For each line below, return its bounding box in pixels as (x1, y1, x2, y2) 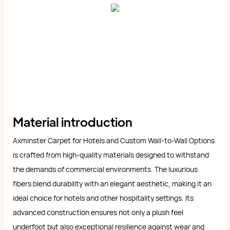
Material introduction (13, 113, 132, 130)
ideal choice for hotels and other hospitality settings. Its (13, 193, 194, 203)
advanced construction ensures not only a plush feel (13, 207, 183, 218)
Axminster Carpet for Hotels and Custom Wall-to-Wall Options (13, 136, 215, 146)
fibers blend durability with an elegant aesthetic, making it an (13, 179, 212, 189)
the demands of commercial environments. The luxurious (13, 164, 198, 175)
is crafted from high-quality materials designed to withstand (13, 150, 209, 160)
